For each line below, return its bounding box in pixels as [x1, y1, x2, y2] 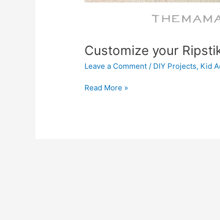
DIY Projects [153, 61, 197, 71]
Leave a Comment [84, 61, 147, 71]
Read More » [84, 83, 129, 93]
